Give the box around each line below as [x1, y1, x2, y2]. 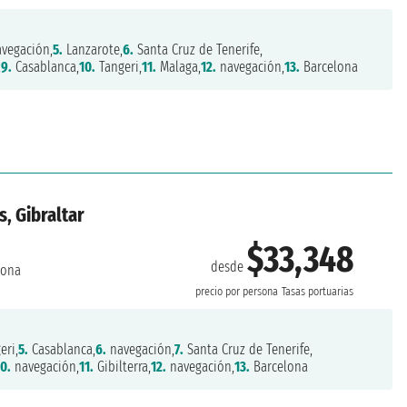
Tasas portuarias [282, 283, 354, 299]
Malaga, [156, 58, 202, 76]
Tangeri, [95, 58, 143, 76]
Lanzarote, [63, 41, 124, 59]
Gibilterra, [94, 358, 152, 376]
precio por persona [195, 283, 279, 299]
